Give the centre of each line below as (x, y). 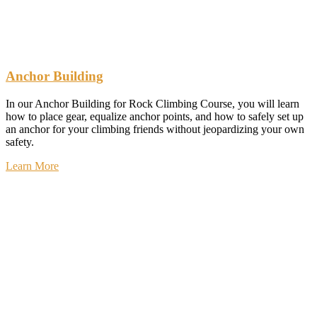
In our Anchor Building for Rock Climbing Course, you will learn (152, 104)
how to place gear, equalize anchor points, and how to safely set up (155, 117)
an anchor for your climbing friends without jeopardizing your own (155, 129)
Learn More (32, 166)
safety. (20, 142)
